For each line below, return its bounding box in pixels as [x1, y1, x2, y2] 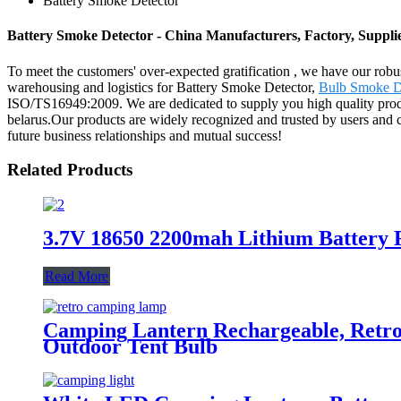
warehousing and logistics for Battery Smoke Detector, [7, 79, 319, 95]
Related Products [7, 160, 132, 180]
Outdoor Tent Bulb [43, 334, 218, 358]
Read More [45, 268, 108, 284]
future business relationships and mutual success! [7, 127, 282, 143]
